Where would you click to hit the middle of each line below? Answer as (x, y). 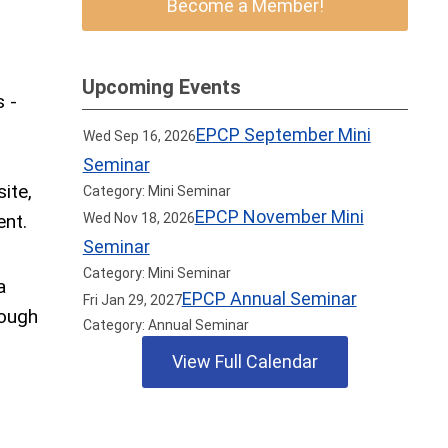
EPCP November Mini (279, 216)
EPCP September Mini (283, 134)
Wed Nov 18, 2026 (138, 218)
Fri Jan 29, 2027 (132, 300)
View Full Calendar (245, 361)
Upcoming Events (162, 87)
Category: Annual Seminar (165, 325)
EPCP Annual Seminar (269, 298)
